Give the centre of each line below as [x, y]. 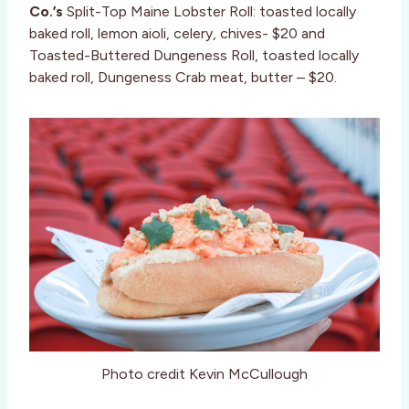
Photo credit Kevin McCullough [204, 374]
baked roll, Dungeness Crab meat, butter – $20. [183, 78]
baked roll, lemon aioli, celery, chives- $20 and [177, 34]
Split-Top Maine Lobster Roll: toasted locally [210, 12]
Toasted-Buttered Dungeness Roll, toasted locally [194, 56]
